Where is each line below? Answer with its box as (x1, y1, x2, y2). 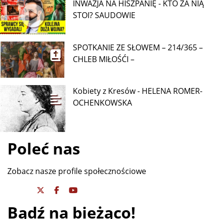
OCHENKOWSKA (73, 97, 132, 109)
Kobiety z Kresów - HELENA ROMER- (73, 86, 203, 97)
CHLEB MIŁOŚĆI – (73, 53, 135, 65)
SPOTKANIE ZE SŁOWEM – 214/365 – (73, 42, 203, 53)
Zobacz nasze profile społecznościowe (7, 166, 146, 177)
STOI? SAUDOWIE (73, 10, 136, 21)
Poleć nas (7, 138, 80, 159)
